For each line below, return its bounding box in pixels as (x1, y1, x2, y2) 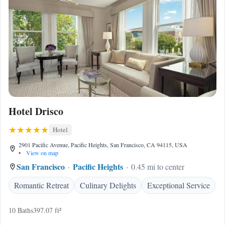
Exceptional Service (147, 180, 210, 190)
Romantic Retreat (14, 180, 69, 190)
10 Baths (9, 205, 33, 215)
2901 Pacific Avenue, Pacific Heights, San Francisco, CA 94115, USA (19, 141, 187, 149)
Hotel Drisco (9, 104, 63, 119)
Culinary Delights (80, 180, 136, 190)
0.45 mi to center (131, 161, 184, 172)
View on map (25, 149, 58, 157)
